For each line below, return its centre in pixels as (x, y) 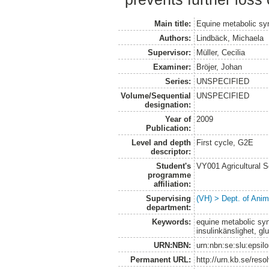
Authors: (175, 38)
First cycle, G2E (225, 142)
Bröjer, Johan (219, 67)
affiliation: (172, 184)
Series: (178, 81)
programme (169, 175)
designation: (168, 104)
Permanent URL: (160, 259)
